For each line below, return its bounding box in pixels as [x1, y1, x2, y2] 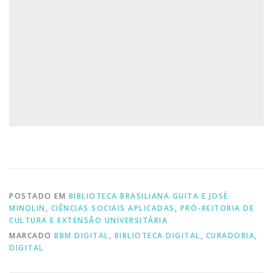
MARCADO [9, 230, 54, 241]
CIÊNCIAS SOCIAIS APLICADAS [51, 203, 175, 214]
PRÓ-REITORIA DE [180, 203, 254, 214]
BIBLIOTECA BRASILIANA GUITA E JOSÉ [68, 191, 229, 202]
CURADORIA [205, 230, 255, 241]
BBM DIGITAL [54, 230, 109, 241]
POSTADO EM [9, 191, 69, 202]
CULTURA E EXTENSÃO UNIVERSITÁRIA [9, 215, 168, 226]
